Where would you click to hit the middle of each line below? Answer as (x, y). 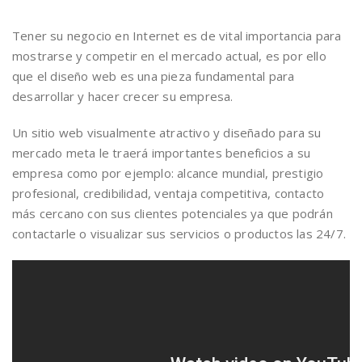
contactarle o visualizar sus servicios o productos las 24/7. (179, 234)
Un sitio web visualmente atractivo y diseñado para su (167, 133)
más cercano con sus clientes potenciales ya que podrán (173, 213)
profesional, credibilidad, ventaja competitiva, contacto (168, 193)
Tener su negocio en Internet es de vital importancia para (177, 36)
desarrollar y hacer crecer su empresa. (123, 96)
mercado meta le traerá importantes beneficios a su (162, 153)
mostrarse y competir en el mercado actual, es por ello (169, 56)
